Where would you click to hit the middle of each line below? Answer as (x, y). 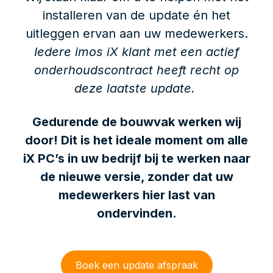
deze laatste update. (136, 89)
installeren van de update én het (136, 16)
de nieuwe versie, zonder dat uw (136, 177)
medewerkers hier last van (136, 195)
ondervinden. (136, 214)
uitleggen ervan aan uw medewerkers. (136, 34)
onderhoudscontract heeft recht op (136, 70)
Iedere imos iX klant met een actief (136, 52)
